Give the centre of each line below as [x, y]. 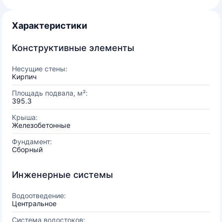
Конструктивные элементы [73, 48]
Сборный [27, 149]
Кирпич [24, 77]
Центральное [34, 203]
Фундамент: [32, 141]
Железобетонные [41, 125]
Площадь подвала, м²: [50, 93]
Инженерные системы [62, 175]
